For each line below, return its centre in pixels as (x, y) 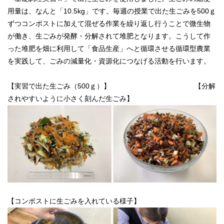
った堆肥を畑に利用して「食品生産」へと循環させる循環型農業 (109, 48)
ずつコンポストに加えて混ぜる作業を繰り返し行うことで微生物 (109, 23)
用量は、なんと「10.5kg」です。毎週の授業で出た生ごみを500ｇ (112, 11)
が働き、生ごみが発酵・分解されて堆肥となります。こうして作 (109, 36)
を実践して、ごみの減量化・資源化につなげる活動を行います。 (109, 61)
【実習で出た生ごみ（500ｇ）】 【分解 (111, 86)
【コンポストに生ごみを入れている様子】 (74, 201)
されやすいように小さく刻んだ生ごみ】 (70, 98)
